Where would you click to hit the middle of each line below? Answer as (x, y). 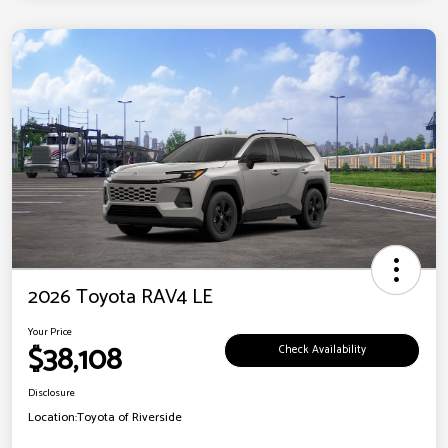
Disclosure (51, 392)
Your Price (50, 331)
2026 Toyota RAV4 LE (120, 297)
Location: (52, 417)
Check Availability (322, 350)
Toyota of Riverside (129, 417)
